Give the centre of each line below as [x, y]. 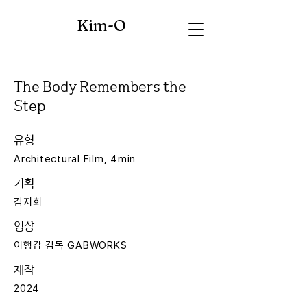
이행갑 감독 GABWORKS [71, 245]
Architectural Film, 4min [75, 159]
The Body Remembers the [100, 87]
